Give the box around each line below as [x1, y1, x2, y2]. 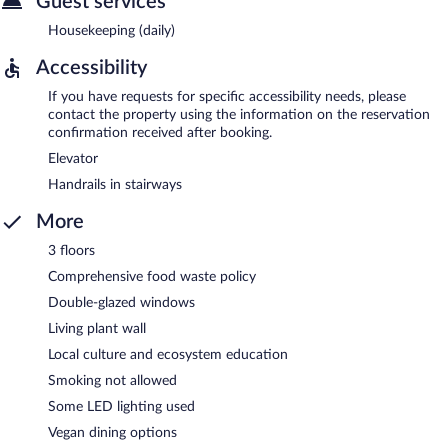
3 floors [48, 243, 95, 258]
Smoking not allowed [48, 373, 177, 388]
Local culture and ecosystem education [48, 347, 288, 362]
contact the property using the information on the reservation [48, 107, 430, 122]
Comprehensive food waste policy [48, 269, 256, 284]
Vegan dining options [48, 425, 177, 440]
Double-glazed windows [48, 295, 195, 310]
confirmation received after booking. [48, 125, 272, 140]
